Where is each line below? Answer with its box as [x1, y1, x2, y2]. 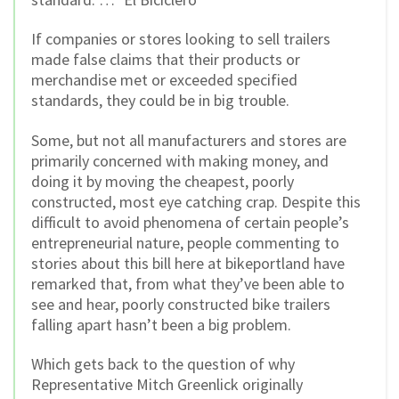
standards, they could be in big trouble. [31, 90, 289, 111]
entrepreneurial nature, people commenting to [31, 232, 339, 253]
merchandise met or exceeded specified [31, 69, 297, 91]
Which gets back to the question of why [31, 354, 295, 375]
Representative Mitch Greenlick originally [31, 374, 303, 395]
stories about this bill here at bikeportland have [31, 252, 345, 273]
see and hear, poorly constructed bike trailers [31, 293, 330, 314]
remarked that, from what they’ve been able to [31, 273, 345, 294]
